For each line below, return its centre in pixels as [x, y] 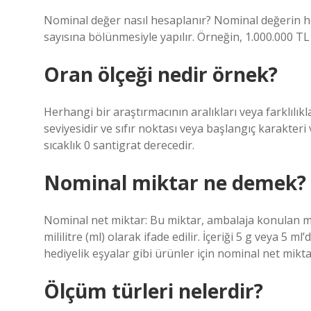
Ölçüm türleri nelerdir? [153, 291]
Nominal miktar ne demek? [175, 183]
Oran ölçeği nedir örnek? [161, 74]
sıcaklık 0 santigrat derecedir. [119, 145]
